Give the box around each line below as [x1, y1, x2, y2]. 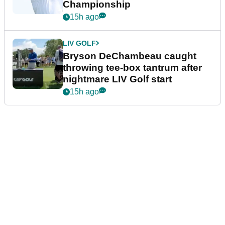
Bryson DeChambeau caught [63, 50, 196, 61]
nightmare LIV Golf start [63, 73, 172, 84]
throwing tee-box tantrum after [63, 62, 202, 73]
